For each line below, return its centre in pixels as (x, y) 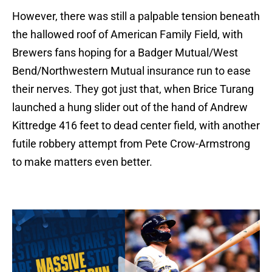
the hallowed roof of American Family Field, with (127, 35)
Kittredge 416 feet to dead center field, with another (136, 126)
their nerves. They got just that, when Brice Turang (133, 89)
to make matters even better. (82, 162)
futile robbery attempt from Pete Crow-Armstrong (131, 144)
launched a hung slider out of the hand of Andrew (130, 107)
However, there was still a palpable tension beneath (136, 16)
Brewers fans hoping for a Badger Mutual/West (125, 53)
